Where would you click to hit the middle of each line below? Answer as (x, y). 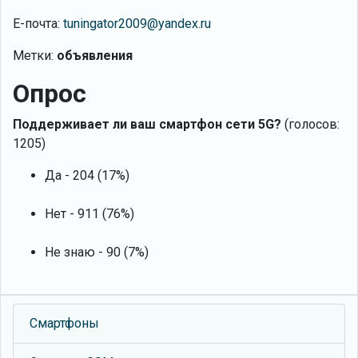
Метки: (35, 56)
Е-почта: (38, 24)
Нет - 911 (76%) (89, 214)
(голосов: (310, 125)
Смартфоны (64, 324)
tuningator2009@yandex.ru (137, 24)
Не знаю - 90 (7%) (97, 253)
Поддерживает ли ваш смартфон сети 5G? (147, 125)
